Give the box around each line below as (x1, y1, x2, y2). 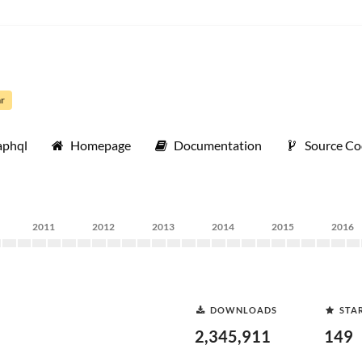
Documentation (174, 137, 262, 153)
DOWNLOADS (210, 304, 277, 315)
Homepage (70, 137, 131, 153)
